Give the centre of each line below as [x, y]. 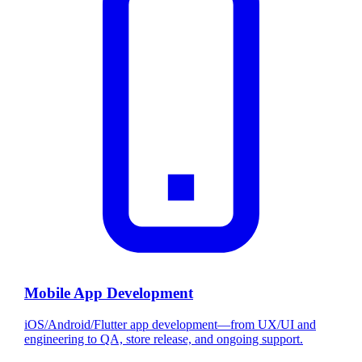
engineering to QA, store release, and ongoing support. [164, 339]
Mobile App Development [109, 293]
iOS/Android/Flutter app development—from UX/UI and [170, 324]
